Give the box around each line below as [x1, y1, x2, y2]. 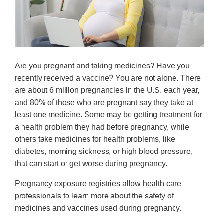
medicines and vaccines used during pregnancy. [15, 204, 181, 213]
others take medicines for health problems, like [15, 135, 175, 144]
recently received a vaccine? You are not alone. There [15, 74, 201, 83]
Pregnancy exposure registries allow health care [15, 179, 181, 188]
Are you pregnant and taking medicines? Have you [15, 62, 190, 70]
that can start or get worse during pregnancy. [15, 159, 169, 168]
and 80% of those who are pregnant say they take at [15, 98, 193, 107]
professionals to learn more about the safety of [15, 192, 174, 200]
